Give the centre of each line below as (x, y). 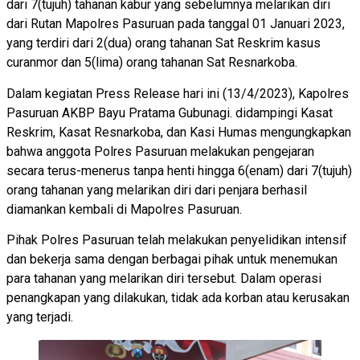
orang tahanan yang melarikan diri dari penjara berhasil (157, 190)
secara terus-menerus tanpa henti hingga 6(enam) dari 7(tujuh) (179, 170)
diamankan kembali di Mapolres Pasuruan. (124, 209)
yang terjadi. (40, 317)
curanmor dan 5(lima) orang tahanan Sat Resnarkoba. (152, 63)
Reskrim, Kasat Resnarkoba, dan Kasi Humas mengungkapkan (179, 132)
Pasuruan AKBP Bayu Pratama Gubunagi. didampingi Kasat (170, 112)
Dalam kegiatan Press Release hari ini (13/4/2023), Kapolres (178, 93)
